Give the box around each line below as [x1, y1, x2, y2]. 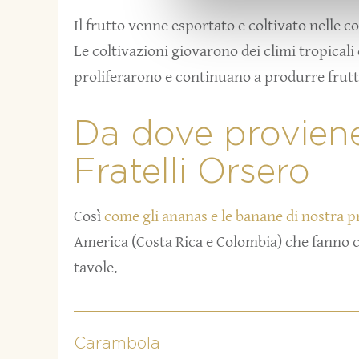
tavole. [74, 259, 118, 278]
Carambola [74, 335, 160, 352]
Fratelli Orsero [74, 155, 310, 191]
